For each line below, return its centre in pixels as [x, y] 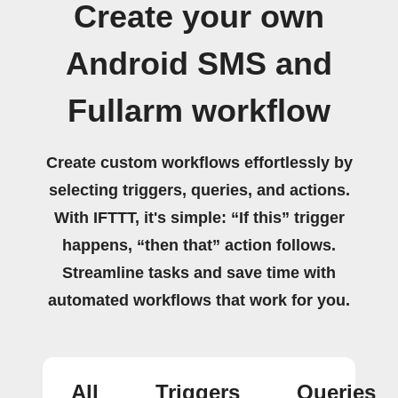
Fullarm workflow [199, 111]
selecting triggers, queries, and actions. [199, 190]
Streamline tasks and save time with [199, 273]
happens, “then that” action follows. [199, 245]
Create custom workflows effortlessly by [199, 163]
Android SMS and [199, 64]
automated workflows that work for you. [199, 300]
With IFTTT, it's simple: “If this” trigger [199, 218]
